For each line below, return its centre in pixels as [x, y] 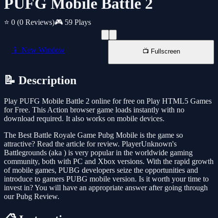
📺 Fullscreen [161, 52]
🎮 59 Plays [73, 22]
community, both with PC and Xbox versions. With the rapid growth [109, 162]
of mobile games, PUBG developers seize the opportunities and [101, 170]
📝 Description [40, 81]
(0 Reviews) [36, 22]
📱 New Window [38, 50]
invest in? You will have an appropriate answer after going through [106, 188]
